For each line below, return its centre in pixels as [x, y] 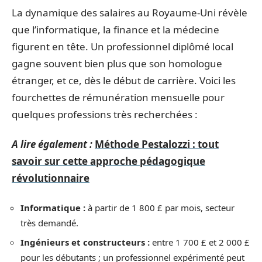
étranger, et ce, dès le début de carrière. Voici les [124, 80]
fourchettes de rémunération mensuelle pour [118, 97]
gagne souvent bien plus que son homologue [117, 63]
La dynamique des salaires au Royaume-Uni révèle [130, 12]
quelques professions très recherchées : [105, 114]
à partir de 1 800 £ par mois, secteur [160, 207]
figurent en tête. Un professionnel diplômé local [123, 46]
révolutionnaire [51, 178]
